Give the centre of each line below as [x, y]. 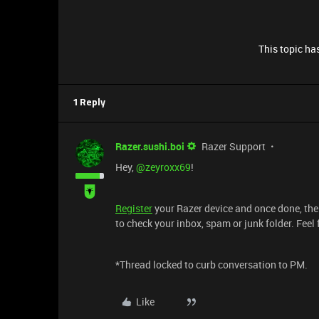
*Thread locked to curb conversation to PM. [211, 265]
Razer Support [234, 146]
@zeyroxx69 [163, 167]
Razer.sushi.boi [150, 146]
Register [134, 208]
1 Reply [89, 103]
